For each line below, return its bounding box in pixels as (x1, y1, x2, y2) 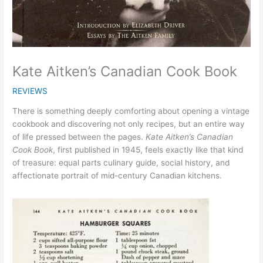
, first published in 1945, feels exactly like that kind (53, 145, 244, 155)
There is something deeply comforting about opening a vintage (12, 106, 250, 116)
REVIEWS (12, 86, 48, 96)
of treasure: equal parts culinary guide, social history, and (12, 158, 230, 168)
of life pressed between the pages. (12, 132, 146, 142)
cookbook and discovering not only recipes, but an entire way (12, 119, 245, 129)
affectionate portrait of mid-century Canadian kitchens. (12, 171, 222, 181)
